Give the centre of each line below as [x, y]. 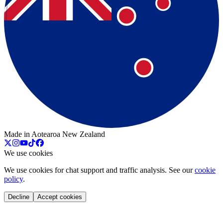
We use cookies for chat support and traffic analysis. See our [98, 170]
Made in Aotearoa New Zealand [55, 134]
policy [13, 179]
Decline [19, 197]
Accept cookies [60, 197]
